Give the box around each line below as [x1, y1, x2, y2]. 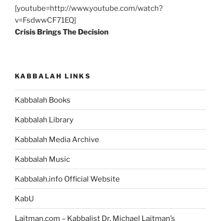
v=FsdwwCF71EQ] [15, 16, 76, 25]
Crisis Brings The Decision [15, 28, 109, 37]
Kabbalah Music [15, 154, 70, 164]
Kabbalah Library [15, 115, 74, 124]
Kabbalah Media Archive [15, 135, 99, 144]
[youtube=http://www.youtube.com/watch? [15, 4, 163, 13]
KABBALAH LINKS [15, 72, 91, 80]
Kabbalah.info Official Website [15, 174, 120, 184]
